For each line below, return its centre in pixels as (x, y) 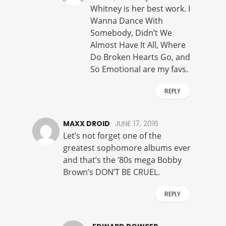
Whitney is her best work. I (140, 9)
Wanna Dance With (127, 21)
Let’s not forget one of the (112, 136)
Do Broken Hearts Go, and (140, 57)
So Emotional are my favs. (139, 69)
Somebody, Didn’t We (131, 33)
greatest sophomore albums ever (127, 148)
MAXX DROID (87, 124)
